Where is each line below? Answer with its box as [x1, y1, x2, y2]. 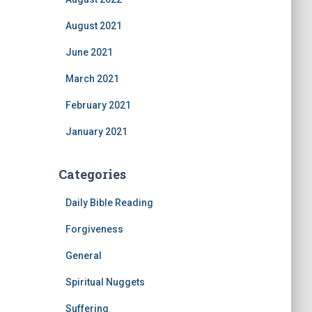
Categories [58, 166, 126, 182]
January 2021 [65, 126, 127, 137]
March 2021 [65, 73, 119, 84]
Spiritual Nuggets [65, 276, 145, 288]
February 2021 [65, 100, 131, 111]
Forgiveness [65, 224, 123, 235]
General [65, 250, 102, 261]
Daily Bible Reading [65, 197, 153, 208]
